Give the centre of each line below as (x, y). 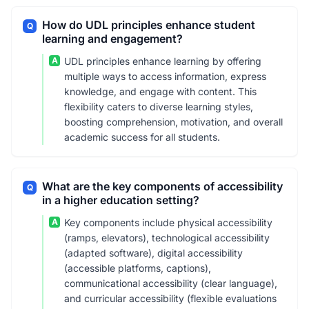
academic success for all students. (142, 137)
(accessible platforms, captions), (138, 268)
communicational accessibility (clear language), (171, 283)
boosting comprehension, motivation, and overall (173, 122)
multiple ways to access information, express (165, 76)
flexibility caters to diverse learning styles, (159, 107)
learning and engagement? (112, 39)
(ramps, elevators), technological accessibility (167, 238)
